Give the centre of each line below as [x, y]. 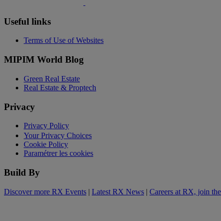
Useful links [27, 21]
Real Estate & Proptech [60, 87]
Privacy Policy [46, 126]
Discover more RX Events [45, 191]
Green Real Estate [52, 78]
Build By [22, 172]
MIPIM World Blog [44, 60]
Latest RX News [118, 191]
